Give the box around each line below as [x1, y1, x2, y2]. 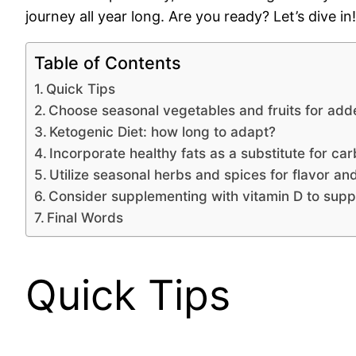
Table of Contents [34, 52, 181, 74]
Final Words [47, 209, 124, 226]
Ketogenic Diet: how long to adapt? [49, 123, 277, 141]
